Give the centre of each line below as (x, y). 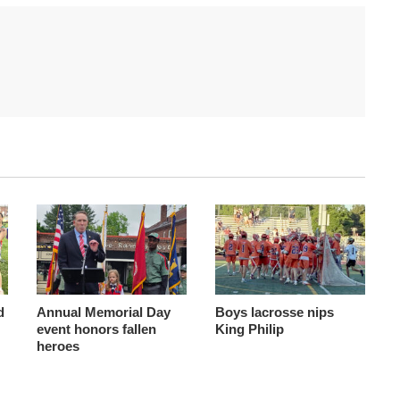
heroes (58, 346)
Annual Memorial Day (103, 312)
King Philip (249, 329)
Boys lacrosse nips (274, 312)
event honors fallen (96, 329)
